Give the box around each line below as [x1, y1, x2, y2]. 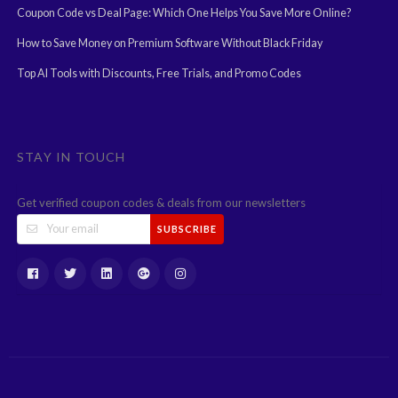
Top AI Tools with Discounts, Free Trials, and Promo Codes [17, 66, 301, 80]
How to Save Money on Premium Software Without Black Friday [17, 36, 322, 50]
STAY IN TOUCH [17, 148, 126, 164]
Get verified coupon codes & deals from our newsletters [17, 195, 306, 210]
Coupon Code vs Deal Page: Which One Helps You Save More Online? [17, 5, 351, 20]
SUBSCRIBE [157, 223, 217, 235]
